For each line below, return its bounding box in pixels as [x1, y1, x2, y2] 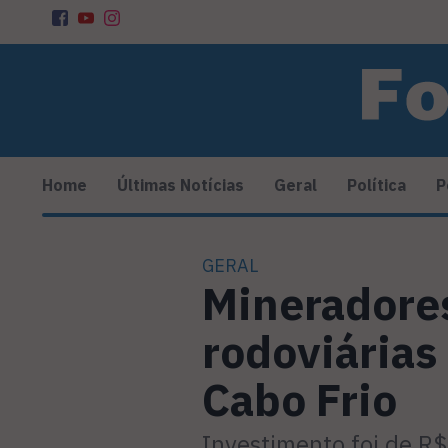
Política [347, 175, 406, 196]
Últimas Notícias [117, 175, 244, 196]
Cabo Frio [202, 371, 397, 429]
